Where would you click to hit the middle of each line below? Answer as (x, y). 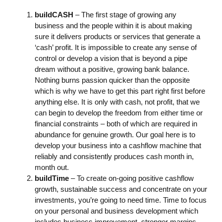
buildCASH (55, 14)
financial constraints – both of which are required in (116, 123)
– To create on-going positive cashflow (132, 178)
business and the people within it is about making (113, 25)
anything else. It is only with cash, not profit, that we (117, 102)
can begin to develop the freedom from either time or (119, 112)
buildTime (53, 178)
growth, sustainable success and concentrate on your (121, 189)
